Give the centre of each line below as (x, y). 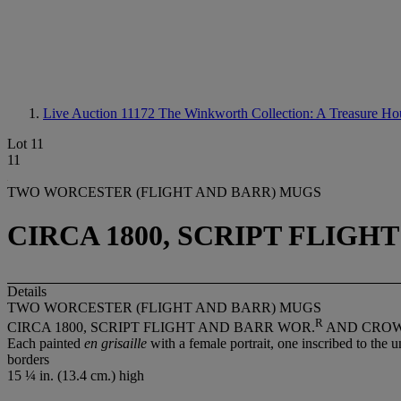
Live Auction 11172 (101, 113)
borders (28, 360)
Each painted (46, 344)
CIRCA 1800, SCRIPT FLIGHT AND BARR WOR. (161, 328)
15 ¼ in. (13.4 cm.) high (76, 376)
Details (27, 291)
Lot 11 (26, 144)
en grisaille (115, 344)
